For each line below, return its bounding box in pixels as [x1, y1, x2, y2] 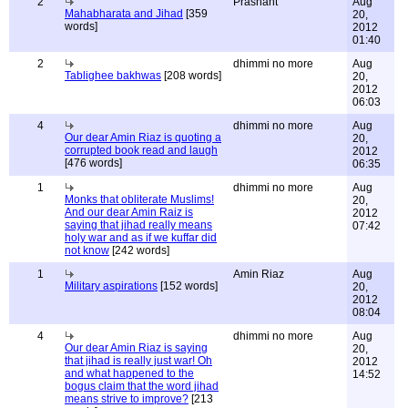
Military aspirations [65, 280, 158, 292]
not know [65, 244, 109, 257]
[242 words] [109, 244, 169, 257]
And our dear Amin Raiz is [65, 206, 193, 219]
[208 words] [161, 69, 221, 82]
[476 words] [65, 157, 122, 169]
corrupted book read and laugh [65, 144, 218, 157]
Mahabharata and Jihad [65, 7, 183, 20]
